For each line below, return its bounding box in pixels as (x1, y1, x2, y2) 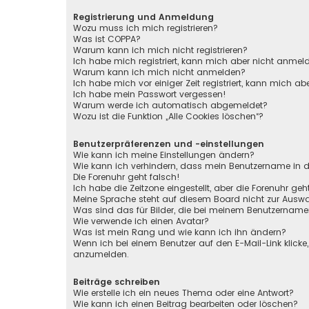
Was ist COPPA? (73, 33, 141, 46)
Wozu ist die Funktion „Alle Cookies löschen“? (73, 110, 263, 123)
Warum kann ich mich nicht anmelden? (73, 66, 246, 79)
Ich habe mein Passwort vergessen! (73, 88, 226, 101)
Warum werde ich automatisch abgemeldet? (73, 99, 268, 112)
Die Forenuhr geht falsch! (73, 171, 180, 183)
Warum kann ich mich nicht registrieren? (73, 44, 248, 57)
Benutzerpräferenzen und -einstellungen (73, 138, 264, 150)
